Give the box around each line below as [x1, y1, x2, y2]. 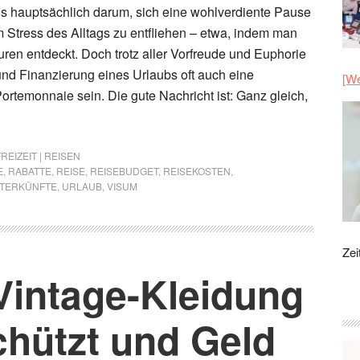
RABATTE [8, 164, 51, 178]
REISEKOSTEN [163, 164, 231, 178]
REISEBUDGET [90, 164, 158, 178]
